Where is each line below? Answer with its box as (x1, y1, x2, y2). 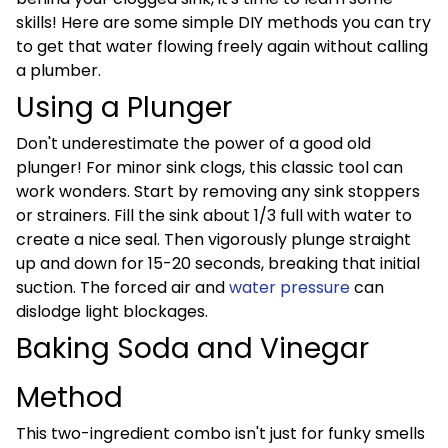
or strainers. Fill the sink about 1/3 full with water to (16, 204, 412, 227)
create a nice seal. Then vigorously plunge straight (16, 228, 411, 251)
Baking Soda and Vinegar (16, 329, 369, 368)
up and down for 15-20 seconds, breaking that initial (16, 252, 420, 275)
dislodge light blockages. (16, 300, 208, 323)
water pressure (229, 276, 350, 299)
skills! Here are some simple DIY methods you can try (16, 11, 431, 34)
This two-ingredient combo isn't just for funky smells (16, 422, 425, 445)
